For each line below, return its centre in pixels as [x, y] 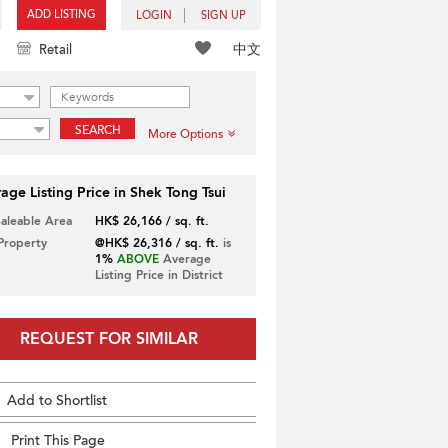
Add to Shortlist [57, 400]
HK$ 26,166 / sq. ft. [151, 221]
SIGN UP [223, 15]
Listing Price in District [158, 275]
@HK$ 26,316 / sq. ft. [156, 243]
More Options [185, 134]
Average [184, 259]
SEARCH [97, 130]
